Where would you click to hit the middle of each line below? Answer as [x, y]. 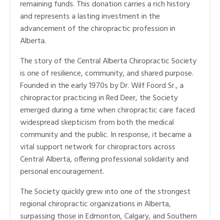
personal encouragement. [62, 172]
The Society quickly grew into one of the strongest [105, 192]
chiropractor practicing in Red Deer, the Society [99, 98]
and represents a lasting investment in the [90, 16]
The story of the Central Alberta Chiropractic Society [108, 61]
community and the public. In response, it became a [106, 135]
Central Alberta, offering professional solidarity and [104, 159]
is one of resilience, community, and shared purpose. [107, 73]
